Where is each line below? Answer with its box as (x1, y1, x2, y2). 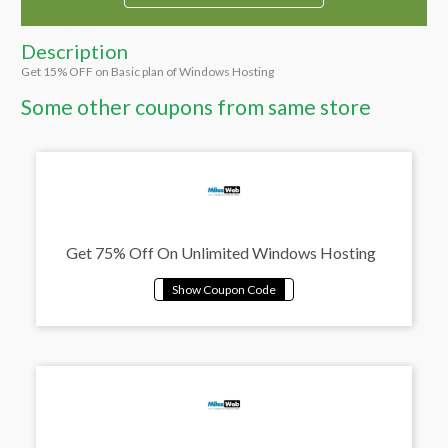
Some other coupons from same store (21, 93, 372, 119)
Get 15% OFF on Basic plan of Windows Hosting (21, 63, 275, 79)
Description (21, 38, 129, 63)
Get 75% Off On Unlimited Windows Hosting (66, 242, 377, 262)
